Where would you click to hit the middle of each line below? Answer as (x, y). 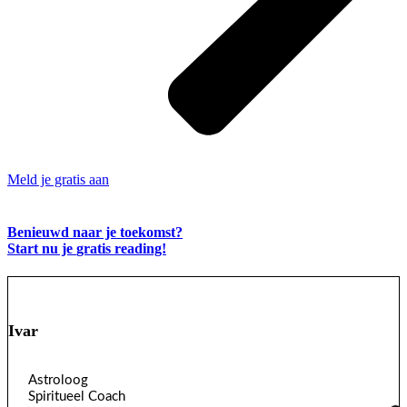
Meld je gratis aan (58, 180)
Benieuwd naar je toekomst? (95, 232)
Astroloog (58, 380)
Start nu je (42, 248)
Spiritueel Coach (77, 396)
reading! (139, 248)
